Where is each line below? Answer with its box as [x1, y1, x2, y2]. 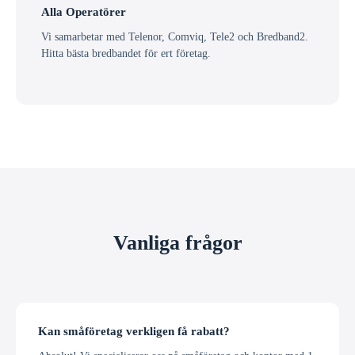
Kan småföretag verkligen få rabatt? [38, 324, 230, 338]
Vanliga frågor [113, 231, 242, 254]
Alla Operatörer [41, 6, 126, 19]
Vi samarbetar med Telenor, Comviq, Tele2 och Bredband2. [41, 30, 308, 44]
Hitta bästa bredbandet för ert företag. [41, 47, 211, 60]
